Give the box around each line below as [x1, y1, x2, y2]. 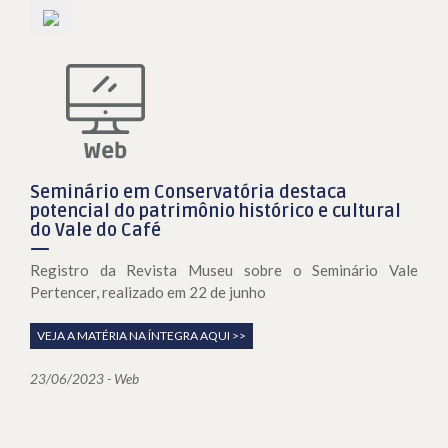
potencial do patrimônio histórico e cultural [30, 200, 401, 223]
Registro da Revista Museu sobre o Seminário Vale [30, 261, 418, 280]
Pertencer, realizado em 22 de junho [30, 283, 266, 302]
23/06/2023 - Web [30, 371, 139, 388]
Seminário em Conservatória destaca [30, 181, 347, 204]
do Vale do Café [30, 219, 161, 242]
